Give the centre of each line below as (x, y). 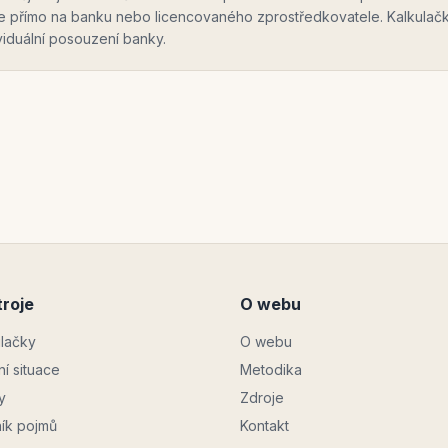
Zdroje (262, 397)
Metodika (271, 369)
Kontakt (264, 425)
